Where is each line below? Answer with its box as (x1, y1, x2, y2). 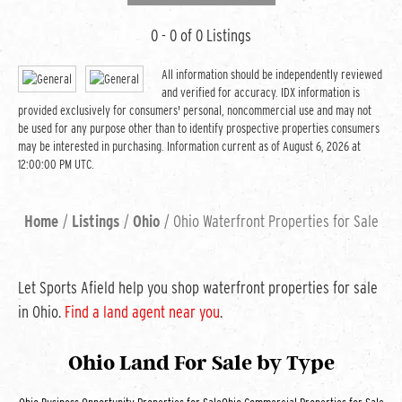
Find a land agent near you (65, 302, 220, 322)
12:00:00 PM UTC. (18, 157, 94, 171)
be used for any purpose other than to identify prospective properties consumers (18, 121, 380, 135)
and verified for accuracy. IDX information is (162, 85, 360, 100)
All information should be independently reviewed (162, 67, 382, 82)
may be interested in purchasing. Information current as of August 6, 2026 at (18, 139, 361, 153)
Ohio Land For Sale (67, 351, 257, 376)
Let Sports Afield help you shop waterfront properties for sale (18, 278, 378, 298)
